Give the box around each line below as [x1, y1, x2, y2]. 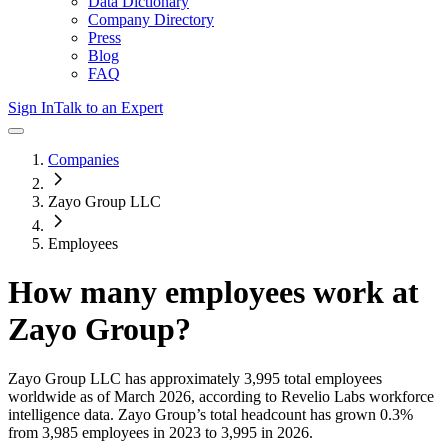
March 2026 [114, 387, 191, 405]
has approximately [121, 369, 240, 387]
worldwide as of [8, 387, 110, 405]
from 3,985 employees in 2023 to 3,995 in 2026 [8, 423, 309, 441]
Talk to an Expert [54, 99, 163, 116]
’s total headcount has [196, 405, 335, 423]
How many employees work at [8, 274, 419, 311]
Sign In [8, 99, 54, 116]
